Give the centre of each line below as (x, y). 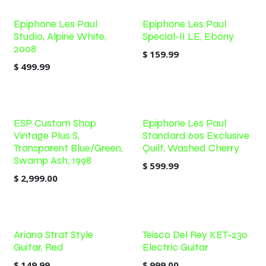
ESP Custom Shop (55, 123)
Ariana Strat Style (53, 235)
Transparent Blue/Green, (68, 148)
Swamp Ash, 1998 (53, 161)
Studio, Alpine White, (60, 37)
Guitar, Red (39, 247)
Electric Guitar (175, 247)
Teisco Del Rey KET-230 (195, 235)
